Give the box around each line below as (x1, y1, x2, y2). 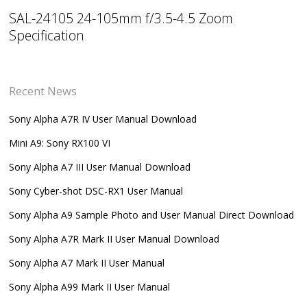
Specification (9, 26, 85, 45)
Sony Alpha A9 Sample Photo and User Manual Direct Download (9, 208, 295, 221)
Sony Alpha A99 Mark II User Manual (9, 280, 171, 293)
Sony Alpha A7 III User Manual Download (9, 160, 191, 173)
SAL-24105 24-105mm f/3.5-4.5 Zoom (9, 9, 234, 28)
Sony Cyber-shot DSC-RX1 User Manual (9, 184, 184, 197)
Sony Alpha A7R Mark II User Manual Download (9, 232, 220, 245)
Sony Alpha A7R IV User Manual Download (9, 112, 197, 125)
